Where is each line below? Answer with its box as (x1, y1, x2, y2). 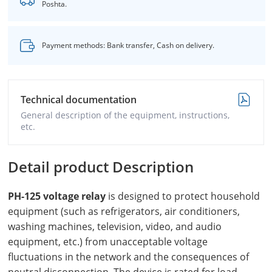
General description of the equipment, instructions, (21, 109, 229, 121)
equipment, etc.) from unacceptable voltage (8, 235, 208, 248)
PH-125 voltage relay (8, 189, 108, 203)
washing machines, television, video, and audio (8, 220, 222, 233)
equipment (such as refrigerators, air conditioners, (8, 205, 240, 218)
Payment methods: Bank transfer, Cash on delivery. (42, 40, 214, 50)
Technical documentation (21, 93, 137, 106)
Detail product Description (8, 157, 194, 177)
